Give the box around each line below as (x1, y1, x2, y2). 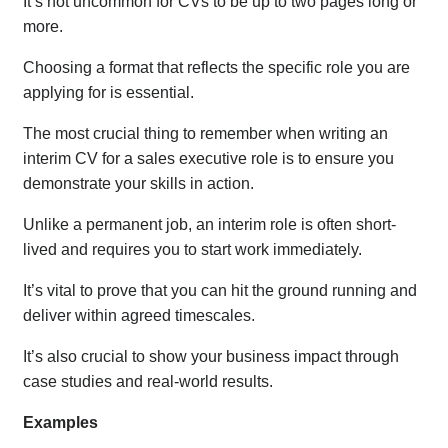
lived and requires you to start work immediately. (23, 241, 363, 259)
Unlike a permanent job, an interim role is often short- (23, 216, 397, 234)
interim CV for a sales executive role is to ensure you (23, 150, 395, 168)
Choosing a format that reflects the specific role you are (23, 59, 411, 77)
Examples (23, 414, 99, 432)
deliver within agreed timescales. (23, 307, 256, 325)
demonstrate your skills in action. (23, 175, 255, 193)
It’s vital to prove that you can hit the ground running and (23, 282, 418, 300)
